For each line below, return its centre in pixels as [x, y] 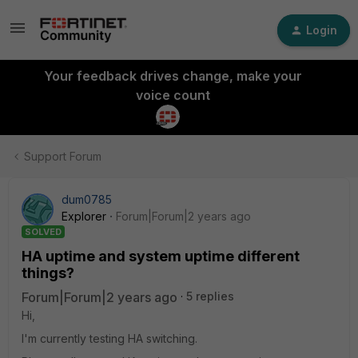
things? [48, 273]
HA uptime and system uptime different [161, 256]
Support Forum [63, 156]
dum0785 [87, 199]
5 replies [210, 296]
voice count [173, 95]
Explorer [84, 216]
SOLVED [43, 232]
